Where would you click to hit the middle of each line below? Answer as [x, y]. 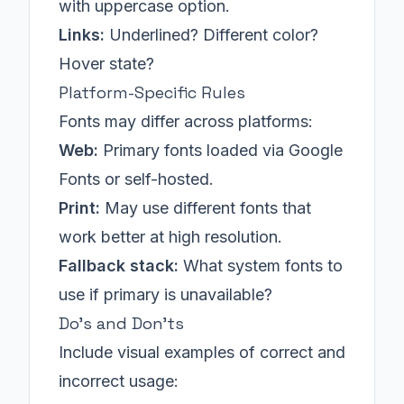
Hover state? [106, 64]
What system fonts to [261, 266]
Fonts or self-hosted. [136, 179]
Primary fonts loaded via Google [220, 150]
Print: [79, 208]
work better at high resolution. [170, 237]
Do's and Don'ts [121, 323]
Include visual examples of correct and [202, 352]
